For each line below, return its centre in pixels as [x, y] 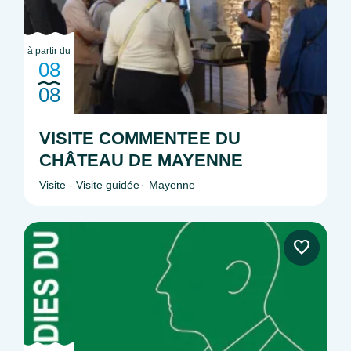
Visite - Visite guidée [89, 185]
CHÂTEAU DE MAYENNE [141, 160]
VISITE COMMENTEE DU [140, 138]
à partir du [49, 51]
